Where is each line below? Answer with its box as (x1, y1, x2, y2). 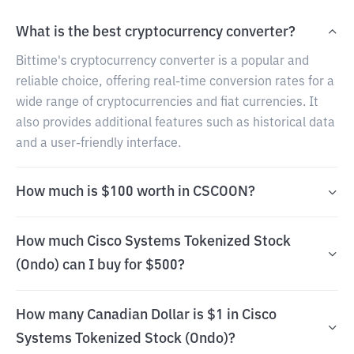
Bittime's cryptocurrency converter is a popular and (16, 55, 309, 68)
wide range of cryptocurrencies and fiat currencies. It (16, 96, 318, 109)
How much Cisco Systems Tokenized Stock (16, 235, 291, 249)
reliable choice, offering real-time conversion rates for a (16, 76, 334, 88)
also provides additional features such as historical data (16, 117, 335, 130)
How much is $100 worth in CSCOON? (16, 185, 255, 199)
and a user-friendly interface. (16, 137, 181, 150)
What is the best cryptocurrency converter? (16, 25, 296, 40)
